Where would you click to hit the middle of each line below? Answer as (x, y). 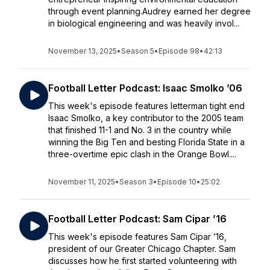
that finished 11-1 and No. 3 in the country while (140, 130)
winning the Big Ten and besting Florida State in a (146, 142)
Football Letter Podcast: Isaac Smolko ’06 (145, 88)
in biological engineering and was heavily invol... (144, 23)
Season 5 (138, 51)
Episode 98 (179, 51)
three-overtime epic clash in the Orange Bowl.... (142, 154)
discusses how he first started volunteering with (143, 261)
